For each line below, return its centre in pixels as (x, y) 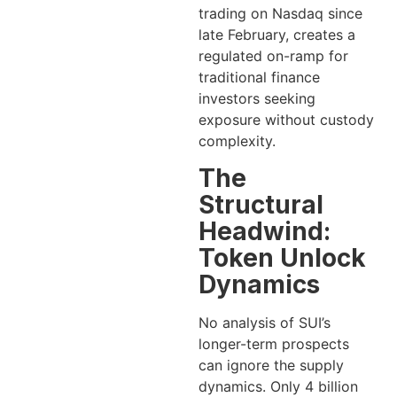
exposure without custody (286, 120)
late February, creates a (277, 35)
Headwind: (265, 231)
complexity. (237, 141)
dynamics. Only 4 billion (278, 386)
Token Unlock (282, 257)
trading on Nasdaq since (280, 14)
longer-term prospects (274, 343)
